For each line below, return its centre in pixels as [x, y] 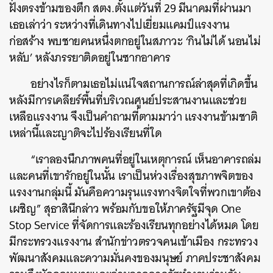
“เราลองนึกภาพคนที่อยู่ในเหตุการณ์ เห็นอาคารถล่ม [146, 159]
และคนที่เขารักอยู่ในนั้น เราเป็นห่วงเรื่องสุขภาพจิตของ [131, 176]
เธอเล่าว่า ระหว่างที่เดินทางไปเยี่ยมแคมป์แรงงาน [119, 25]
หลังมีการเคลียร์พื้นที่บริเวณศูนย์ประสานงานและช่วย [128, 100]
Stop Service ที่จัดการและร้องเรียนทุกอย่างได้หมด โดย [134, 225]
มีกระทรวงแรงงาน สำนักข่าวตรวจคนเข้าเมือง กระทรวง [134, 242]
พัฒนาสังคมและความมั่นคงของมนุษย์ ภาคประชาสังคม [135, 258]
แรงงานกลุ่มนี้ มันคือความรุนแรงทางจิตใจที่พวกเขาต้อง [135, 192]
